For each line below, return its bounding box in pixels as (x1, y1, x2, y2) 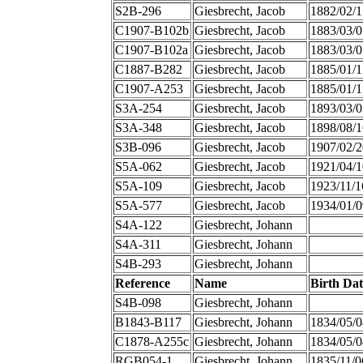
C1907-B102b (114, 23, 189, 38)
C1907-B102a (114, 43, 188, 58)
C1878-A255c (114, 335, 189, 349)
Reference (114, 276, 170, 291)
